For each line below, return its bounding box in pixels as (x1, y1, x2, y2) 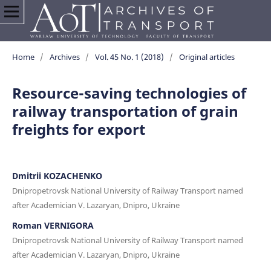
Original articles (178, 51, 235, 62)
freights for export (11, 119, 145, 139)
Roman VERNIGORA (11, 219, 94, 231)
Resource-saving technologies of (11, 82, 246, 103)
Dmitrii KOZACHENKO (11, 169, 102, 181)
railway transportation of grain (11, 100, 238, 121)
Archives (49, 51, 80, 62)
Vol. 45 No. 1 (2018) (94, 51, 164, 62)
